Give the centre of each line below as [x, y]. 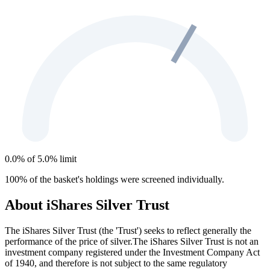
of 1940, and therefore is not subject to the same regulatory [116, 263]
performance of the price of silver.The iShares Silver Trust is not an [132, 241]
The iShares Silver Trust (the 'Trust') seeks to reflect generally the [128, 230]
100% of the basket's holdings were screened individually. [115, 179]
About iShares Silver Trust [87, 205]
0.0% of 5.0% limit [41, 159]
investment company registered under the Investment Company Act [132, 252]
